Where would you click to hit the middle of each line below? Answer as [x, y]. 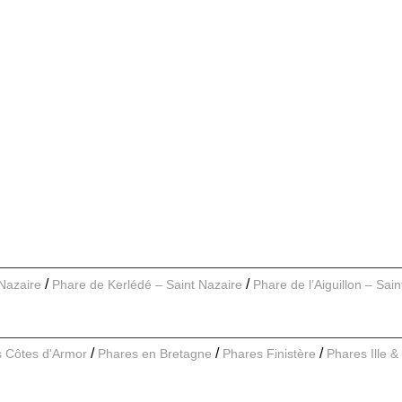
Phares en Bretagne [155, 354]
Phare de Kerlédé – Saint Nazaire [147, 284]
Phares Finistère [269, 354]
